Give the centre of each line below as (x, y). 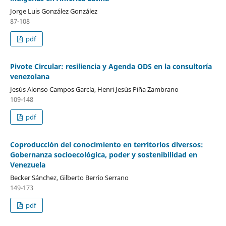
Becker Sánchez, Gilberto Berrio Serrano (69, 178)
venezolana (30, 77)
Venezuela (27, 165)
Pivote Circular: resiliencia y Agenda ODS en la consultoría (111, 67)
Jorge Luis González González (53, 11)
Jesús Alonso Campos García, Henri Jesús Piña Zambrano (94, 90)
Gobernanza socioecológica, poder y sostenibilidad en (103, 155)
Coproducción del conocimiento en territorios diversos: (106, 145)
